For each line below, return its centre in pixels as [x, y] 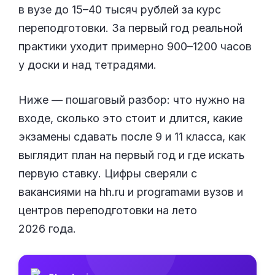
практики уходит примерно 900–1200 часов [135, 47]
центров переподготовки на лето [108, 211]
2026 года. [47, 229]
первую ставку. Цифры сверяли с [108, 174]
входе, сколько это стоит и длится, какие [130, 118]
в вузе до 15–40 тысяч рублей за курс [120, 10]
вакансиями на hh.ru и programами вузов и [131, 192]
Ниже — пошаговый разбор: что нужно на [132, 100]
